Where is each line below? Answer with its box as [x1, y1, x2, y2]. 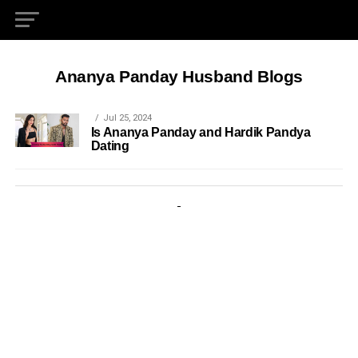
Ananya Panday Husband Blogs [55, 67, 303, 86]
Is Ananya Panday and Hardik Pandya [90, 125, 311, 139]
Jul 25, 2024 [102, 113, 152, 123]
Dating [90, 139, 129, 153]
